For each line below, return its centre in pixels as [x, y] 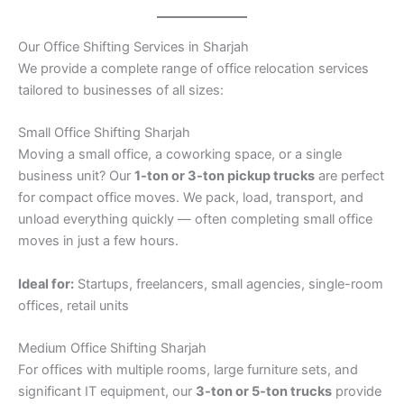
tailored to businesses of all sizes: [121, 90]
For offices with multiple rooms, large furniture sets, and [188, 369]
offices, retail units [73, 305]
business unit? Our [76, 176]
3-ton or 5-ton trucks [264, 391]
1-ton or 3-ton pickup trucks [225, 176]
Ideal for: [46, 284]
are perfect [349, 176]
